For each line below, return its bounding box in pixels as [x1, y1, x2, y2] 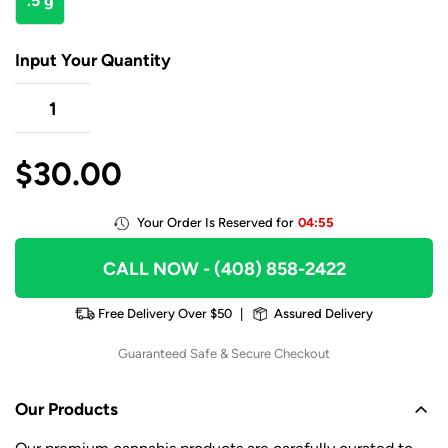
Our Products [15, 399, 118, 420]
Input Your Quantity [15, 50, 171, 71]
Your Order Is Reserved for [136, 215, 297, 231]
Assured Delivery [274, 306, 373, 322]
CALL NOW [102, 258, 199, 280]
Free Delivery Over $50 [98, 306, 232, 322]
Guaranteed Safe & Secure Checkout [118, 346, 330, 362]
